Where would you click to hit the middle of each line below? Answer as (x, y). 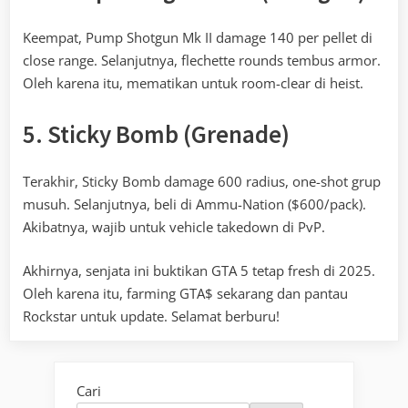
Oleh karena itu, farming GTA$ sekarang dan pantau (185, 293)
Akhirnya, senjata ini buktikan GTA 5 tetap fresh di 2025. (199, 270)
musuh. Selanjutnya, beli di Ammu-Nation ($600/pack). (194, 204)
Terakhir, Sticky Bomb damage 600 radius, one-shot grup (202, 182)
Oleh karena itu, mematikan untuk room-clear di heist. (193, 83)
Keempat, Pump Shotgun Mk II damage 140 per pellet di (198, 38)
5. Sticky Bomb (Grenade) (156, 133)
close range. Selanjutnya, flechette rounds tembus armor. (202, 61)
